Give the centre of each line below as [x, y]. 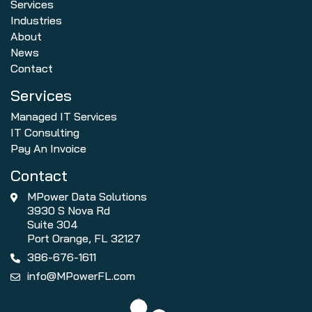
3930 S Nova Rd [69, 210]
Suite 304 [53, 224]
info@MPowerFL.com [81, 275]
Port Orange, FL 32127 [84, 238]
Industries [36, 20]
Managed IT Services [64, 116]
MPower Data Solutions [87, 196]
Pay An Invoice [48, 148]
